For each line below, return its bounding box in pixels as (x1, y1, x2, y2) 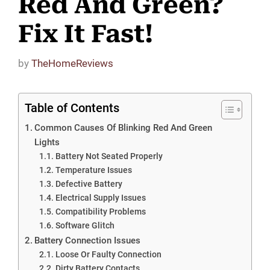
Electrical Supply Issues (55, 192, 146, 202)
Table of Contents (25, 100, 119, 115)
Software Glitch (55, 220, 115, 230)
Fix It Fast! (18, 20, 153, 49)
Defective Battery (55, 178, 122, 189)
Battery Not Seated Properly (55, 151, 163, 161)
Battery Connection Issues (34, 234, 141, 246)
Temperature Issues (55, 165, 132, 175)
